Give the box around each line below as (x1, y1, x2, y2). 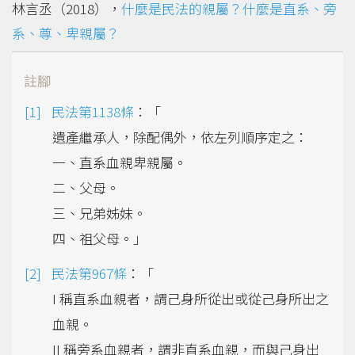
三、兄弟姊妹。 (52, 202, 147, 223)
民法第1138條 (52, 101, 134, 121)
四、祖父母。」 (52, 227, 147, 248)
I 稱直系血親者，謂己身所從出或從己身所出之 (52, 288, 329, 308)
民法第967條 (52, 262, 127, 283)
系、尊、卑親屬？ (12, 22, 120, 43)
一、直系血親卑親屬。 (52, 151, 187, 172)
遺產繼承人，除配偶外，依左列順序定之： (52, 126, 308, 147)
